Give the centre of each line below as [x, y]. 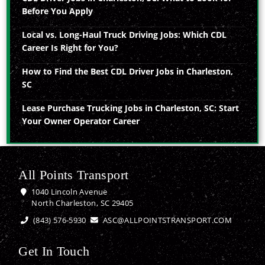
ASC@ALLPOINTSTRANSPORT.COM [166, 220]
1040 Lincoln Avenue [68, 192]
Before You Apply [58, 11]
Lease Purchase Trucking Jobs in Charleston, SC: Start [131, 108]
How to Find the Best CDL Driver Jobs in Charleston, [128, 71]
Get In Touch [54, 251]
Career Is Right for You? [70, 47]
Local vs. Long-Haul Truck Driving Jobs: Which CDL [125, 34]
